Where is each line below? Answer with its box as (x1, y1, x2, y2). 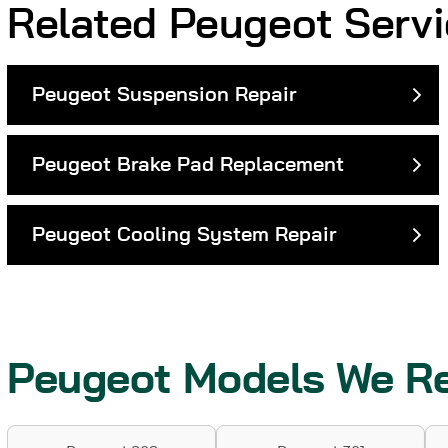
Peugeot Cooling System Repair (32, 225, 336, 246)
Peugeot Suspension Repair (32, 85, 296, 106)
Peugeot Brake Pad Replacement (32, 155, 344, 176)
